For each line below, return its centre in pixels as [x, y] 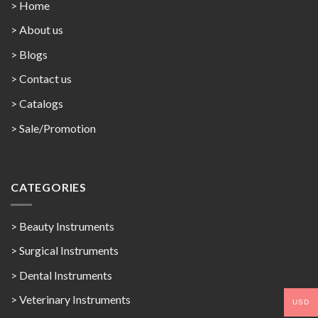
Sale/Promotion [57, 128]
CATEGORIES [49, 187]
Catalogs [41, 103]
